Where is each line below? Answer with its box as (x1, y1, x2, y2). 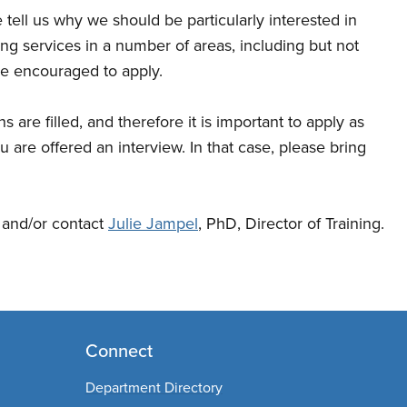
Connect (84, 336, 153, 364)
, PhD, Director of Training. (198, 211, 384, 235)
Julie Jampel (108, 211, 198, 235)
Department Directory (84, 376, 223, 398)
